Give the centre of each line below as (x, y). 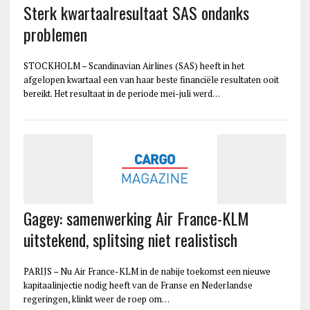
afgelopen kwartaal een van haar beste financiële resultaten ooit (151, 79)
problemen (55, 34)
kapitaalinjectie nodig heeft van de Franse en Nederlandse (138, 285)
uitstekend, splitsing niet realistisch (130, 239)
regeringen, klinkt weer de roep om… (96, 299)
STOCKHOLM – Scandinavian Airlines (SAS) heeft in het (134, 65)
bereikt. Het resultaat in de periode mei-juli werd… (121, 93)
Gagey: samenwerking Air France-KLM (136, 218)
